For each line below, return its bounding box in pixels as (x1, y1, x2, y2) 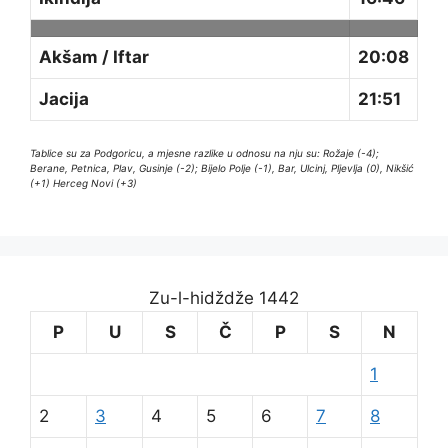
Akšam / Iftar (39, 46, 149, 67)
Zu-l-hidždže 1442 (149, 288, 299, 309)
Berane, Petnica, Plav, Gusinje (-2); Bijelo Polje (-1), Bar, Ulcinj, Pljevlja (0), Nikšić (30, 162, 414, 175)
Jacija (39, 88, 89, 109)
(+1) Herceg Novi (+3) (30, 177, 137, 190)
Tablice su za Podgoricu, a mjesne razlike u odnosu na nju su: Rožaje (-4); (30, 147, 379, 160)
